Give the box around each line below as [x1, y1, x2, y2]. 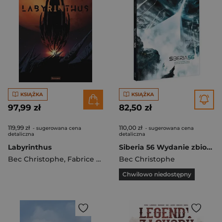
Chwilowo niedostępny [122, 170, 191, 178]
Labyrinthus [8, 143, 52, 152]
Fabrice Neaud [67, 155, 96, 164]
